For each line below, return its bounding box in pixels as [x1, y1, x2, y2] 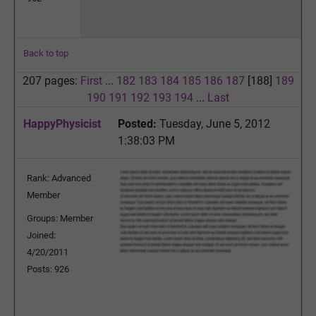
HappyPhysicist [23, 116, 101, 130]
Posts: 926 [27, 263, 69, 274]
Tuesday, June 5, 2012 [157, 116, 270, 130]
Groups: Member [27, 212, 93, 224]
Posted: [118, 116, 157, 130]
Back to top [23, 47, 68, 59]
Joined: [27, 229, 56, 241]
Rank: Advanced [27, 172, 91, 183]
